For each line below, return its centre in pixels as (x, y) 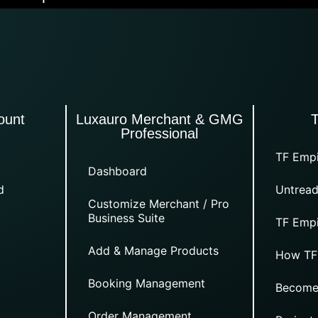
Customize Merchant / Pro (158, 204)
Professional (160, 134)
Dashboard (117, 171)
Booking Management (146, 284)
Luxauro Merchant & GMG (159, 120)
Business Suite (126, 218)
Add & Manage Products (153, 251)
